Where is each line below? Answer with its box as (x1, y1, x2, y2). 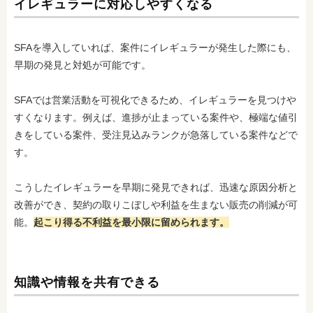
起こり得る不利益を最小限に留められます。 (34, 217, 229, 228)
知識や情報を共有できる (14, 275, 164, 289)
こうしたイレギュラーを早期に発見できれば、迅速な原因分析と (14, 182, 298, 193)
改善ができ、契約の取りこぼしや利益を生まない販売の (14, 199, 259, 210)
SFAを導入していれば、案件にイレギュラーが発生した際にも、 (14, 42, 296, 53)
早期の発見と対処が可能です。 (14, 59, 151, 71)
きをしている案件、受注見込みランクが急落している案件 (14, 129, 268, 140)
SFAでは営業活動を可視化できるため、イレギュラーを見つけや (14, 94, 296, 105)
